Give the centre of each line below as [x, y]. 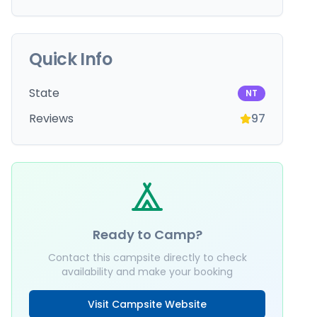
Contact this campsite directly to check [147, 258]
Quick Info [70, 59]
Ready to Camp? [147, 235]
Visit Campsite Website [147, 304]
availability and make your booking [147, 272]
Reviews [51, 119]
